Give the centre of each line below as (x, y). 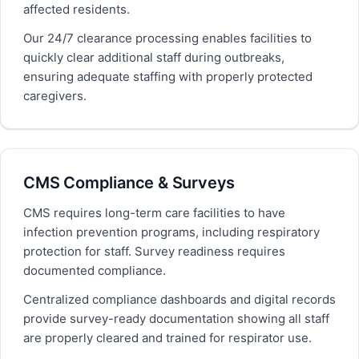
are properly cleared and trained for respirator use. (167, 338)
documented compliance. (95, 270)
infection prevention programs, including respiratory (171, 232)
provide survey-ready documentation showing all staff (176, 319)
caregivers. (55, 96)
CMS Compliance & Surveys (129, 183)
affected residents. (77, 9)
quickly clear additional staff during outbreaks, (154, 57)
